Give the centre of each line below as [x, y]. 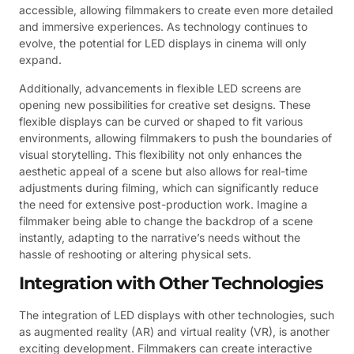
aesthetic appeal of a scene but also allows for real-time [163, 171]
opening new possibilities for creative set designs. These [165, 104]
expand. [40, 60]
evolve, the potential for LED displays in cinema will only [163, 43]
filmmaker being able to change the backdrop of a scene [166, 220]
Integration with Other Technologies [171, 283]
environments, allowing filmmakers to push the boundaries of [175, 137]
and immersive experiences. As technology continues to [163, 27]
